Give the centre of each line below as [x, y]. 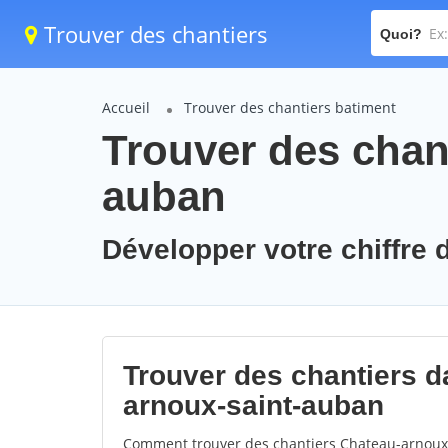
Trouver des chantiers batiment [290, 107]
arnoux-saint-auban [253, 405]
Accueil [126, 107]
